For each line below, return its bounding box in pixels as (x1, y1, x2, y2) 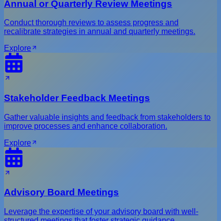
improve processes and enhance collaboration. (4, 121, 167, 130)
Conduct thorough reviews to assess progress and (4, 18, 179, 27)
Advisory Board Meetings (4, 187, 119, 198)
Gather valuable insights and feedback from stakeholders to (4, 112, 211, 121)
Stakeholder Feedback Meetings (4, 92, 150, 103)
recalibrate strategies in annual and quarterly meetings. (4, 27, 195, 36)
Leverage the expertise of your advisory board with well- (4, 207, 198, 216)
